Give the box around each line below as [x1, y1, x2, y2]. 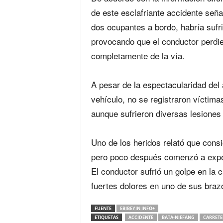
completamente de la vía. [91, 49, 185, 62]
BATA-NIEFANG [161, 214, 195, 221]
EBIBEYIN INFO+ [119, 205, 155, 212]
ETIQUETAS [94, 214, 118, 221]
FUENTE [94, 205, 111, 212]
